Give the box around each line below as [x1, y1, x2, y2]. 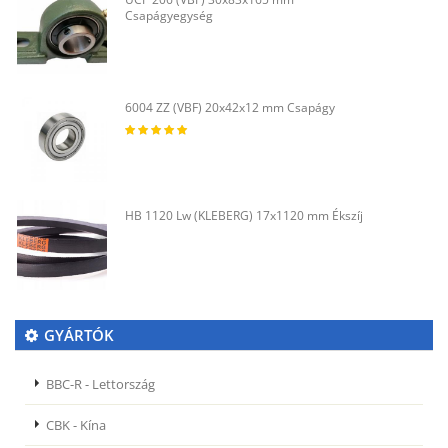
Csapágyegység [125, 7, 213, 25]
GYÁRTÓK [44, 325, 114, 346]
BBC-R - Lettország [46, 375, 155, 394]
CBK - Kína [46, 416, 106, 435]
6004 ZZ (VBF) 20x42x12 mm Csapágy [125, 99, 335, 117]
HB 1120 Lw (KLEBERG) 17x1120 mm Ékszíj [125, 207, 363, 225]
